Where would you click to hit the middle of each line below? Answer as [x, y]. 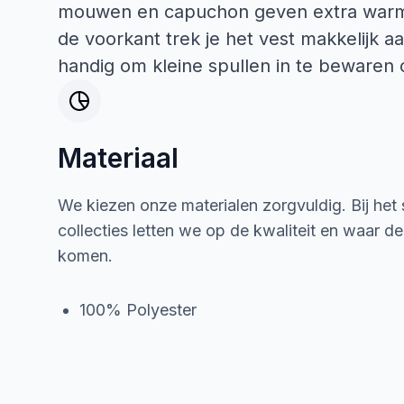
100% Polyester [138, 310]
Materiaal [118, 158]
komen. [85, 256]
